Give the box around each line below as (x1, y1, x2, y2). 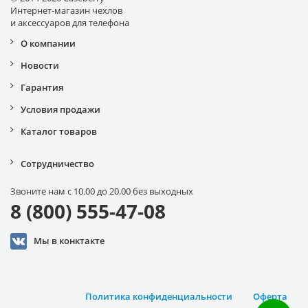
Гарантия (21, 81, 63, 94)
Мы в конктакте (34, 234, 104, 247)
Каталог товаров (21, 125, 97, 138)
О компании (21, 37, 76, 50)
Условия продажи (21, 103, 100, 116)
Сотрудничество (21, 157, 94, 170)
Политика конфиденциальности (85, 290, 232, 303)
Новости (21, 59, 59, 72)
